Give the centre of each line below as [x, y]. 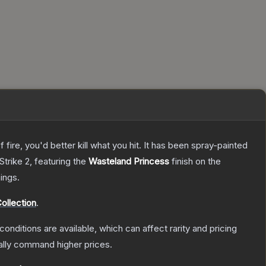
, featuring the [59, 161]
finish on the [195, 161]
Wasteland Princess [129, 161]
